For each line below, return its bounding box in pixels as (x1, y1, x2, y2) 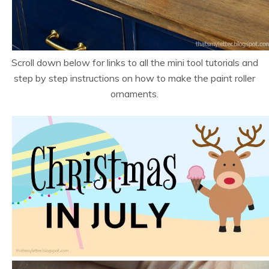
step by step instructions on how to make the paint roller (14, 71, 255, 84)
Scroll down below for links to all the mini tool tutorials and (11, 56, 258, 68)
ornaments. (110, 87, 159, 100)
